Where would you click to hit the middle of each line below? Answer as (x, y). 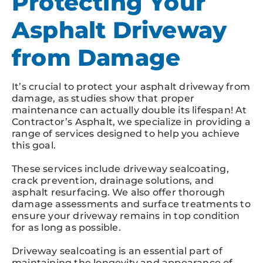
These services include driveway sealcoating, (120, 168)
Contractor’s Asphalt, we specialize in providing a (131, 122)
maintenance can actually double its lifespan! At (129, 110)
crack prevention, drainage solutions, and (113, 180)
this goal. (34, 145)
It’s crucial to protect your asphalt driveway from (131, 86)
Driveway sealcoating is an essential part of (117, 251)
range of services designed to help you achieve (126, 133)
